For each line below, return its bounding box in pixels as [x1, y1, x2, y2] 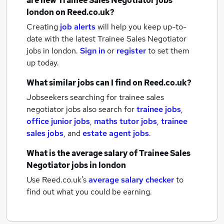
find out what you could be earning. [26, 186, 152, 197]
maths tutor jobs [94, 116, 157, 126]
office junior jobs [26, 116, 90, 126]
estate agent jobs [82, 128, 149, 138]
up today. [26, 57, 59, 68]
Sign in [80, 45, 105, 56]
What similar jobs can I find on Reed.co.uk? [26, 77, 191, 88]
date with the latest [26, 33, 95, 44]
